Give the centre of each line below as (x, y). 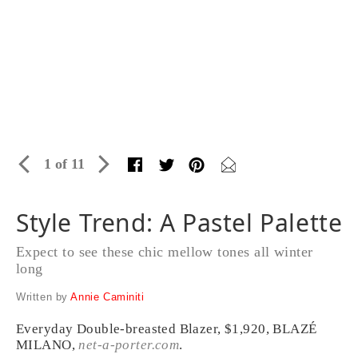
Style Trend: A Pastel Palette (179, 223)
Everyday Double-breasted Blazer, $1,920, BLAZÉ (167, 329)
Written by (44, 297)
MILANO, (48, 345)
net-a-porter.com (129, 345)
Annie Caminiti (107, 297)
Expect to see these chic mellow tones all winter (165, 252)
